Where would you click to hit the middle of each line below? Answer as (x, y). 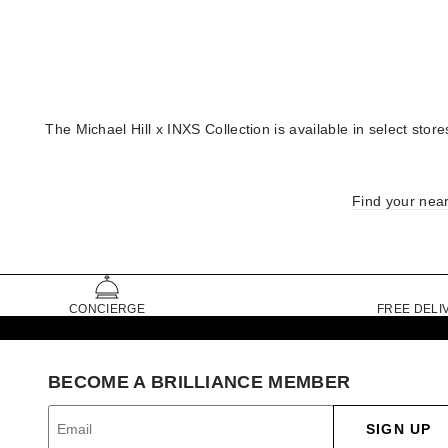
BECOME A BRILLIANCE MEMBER (199, 382)
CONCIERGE (107, 309)
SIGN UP (398, 429)
